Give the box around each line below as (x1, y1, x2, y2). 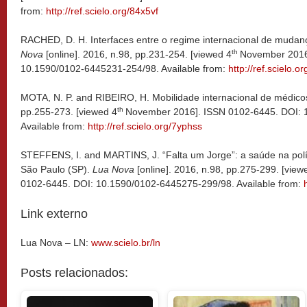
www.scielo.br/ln (91, 237, 160, 248)
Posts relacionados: (21, 266, 128, 280)
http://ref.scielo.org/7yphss (88, 121, 202, 132)
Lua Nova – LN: (21, 237, 91, 248)
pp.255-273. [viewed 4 (21, 106, 117, 117)
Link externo (21, 207, 88, 221)
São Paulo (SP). (21, 164, 90, 175)
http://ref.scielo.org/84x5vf (46, 5, 158, 16)
